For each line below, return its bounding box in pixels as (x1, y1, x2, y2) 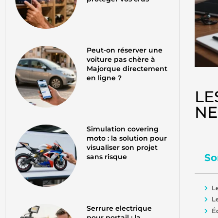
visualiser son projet (87, 143, 158, 152)
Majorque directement (87, 64, 168, 73)
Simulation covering (87, 125, 159, 134)
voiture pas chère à (87, 55, 156, 64)
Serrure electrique (87, 203, 152, 213)
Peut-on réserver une (87, 46, 163, 55)
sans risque (87, 152, 127, 162)
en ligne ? (87, 73, 122, 83)
